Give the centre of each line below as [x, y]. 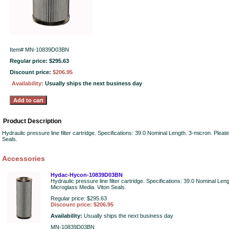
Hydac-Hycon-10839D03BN [87, 175]
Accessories [24, 158]
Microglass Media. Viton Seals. [88, 187]
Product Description [32, 121]
